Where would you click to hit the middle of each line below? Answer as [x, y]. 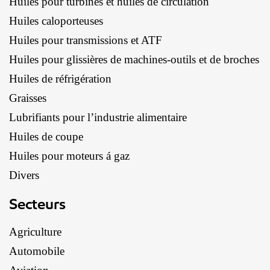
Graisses [28, 98]
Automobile [37, 251]
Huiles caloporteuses [56, 20]
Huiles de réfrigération [60, 78]
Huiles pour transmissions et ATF [86, 40]
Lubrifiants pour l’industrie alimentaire [98, 117]
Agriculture [35, 231]
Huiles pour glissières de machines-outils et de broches [134, 59]
